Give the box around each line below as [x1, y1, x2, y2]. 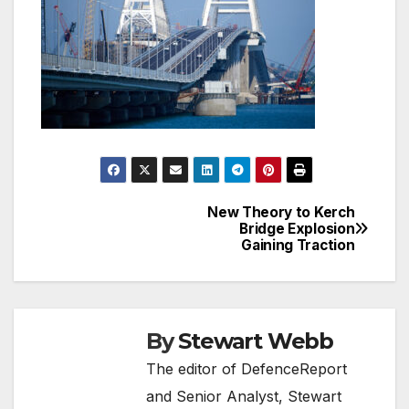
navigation [40, 241, 188, 278]
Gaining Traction [241, 236, 355, 254]
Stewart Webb [178, 327, 334, 354]
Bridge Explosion [239, 219, 355, 237]
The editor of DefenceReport [146, 359, 347, 378]
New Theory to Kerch [207, 203, 355, 221]
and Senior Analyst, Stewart [146, 386, 341, 405]
